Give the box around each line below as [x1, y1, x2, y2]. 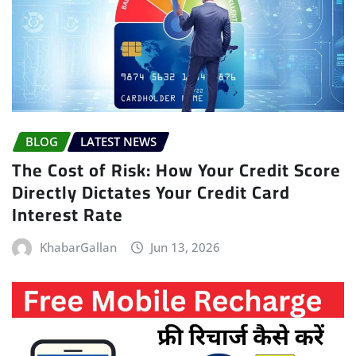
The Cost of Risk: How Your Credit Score [12, 153, 341, 188]
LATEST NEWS [80, 133, 157, 149]
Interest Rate [12, 198, 123, 232]
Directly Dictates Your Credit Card [12, 176, 290, 210]
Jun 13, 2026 [150, 239, 221, 256]
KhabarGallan [39, 239, 117, 256]
